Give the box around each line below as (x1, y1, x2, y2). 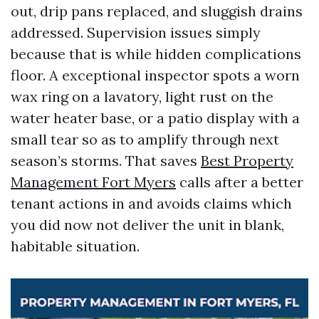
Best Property (201, 152, 293, 169)
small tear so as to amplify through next (11, 130, 279, 148)
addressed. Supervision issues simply (11, 23, 261, 41)
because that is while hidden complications (11, 45, 301, 63)
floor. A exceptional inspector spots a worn (11, 66, 300, 84)
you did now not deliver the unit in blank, (11, 216, 284, 234)
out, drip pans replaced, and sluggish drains (11, 2, 303, 20)
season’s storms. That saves (11, 152, 201, 169)
